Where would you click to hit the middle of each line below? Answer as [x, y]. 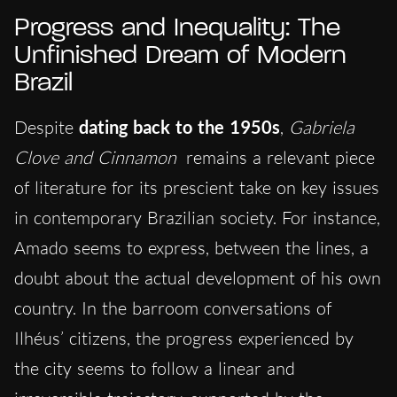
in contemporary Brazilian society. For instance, [197, 218]
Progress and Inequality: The [177, 29]
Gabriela [322, 128]
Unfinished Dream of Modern [180, 57]
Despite [47, 128]
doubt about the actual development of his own [198, 278]
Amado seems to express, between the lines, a [191, 248]
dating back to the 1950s [179, 127]
